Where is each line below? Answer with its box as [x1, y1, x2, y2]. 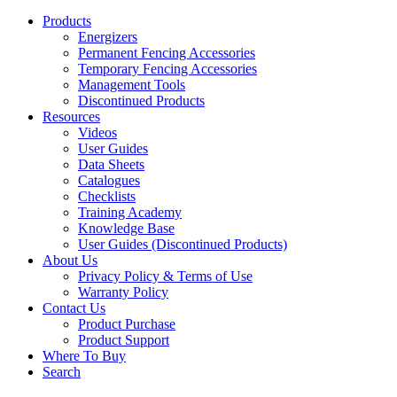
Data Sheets [78, 156, 144, 172]
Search [43, 363, 81, 379]
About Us [43, 252, 97, 268]
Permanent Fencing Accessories [78, 44, 255, 60]
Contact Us [43, 300, 105, 315]
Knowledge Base [78, 220, 175, 236]
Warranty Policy [78, 284, 168, 300]
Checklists [78, 188, 136, 204]
